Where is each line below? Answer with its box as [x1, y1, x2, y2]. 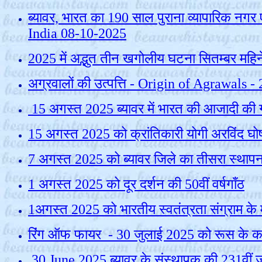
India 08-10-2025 [28, 26, 126, 41]
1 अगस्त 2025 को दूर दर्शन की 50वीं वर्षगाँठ [28, 177, 244, 192]
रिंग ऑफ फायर [28, 227, 101, 242]
